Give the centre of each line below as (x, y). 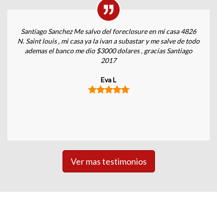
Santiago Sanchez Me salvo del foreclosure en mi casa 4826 (108, 31)
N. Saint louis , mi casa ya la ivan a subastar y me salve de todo (108, 41)
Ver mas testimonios (108, 161)
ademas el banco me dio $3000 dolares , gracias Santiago (108, 51)
